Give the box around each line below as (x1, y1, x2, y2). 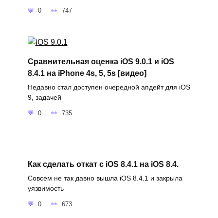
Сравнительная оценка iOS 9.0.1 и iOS (27, 57, 174, 66)
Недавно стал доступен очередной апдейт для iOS (27, 83, 190, 91)
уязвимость (27, 184, 64, 193)
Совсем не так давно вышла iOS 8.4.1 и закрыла (27, 174, 182, 182)
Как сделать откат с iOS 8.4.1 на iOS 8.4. (27, 160, 179, 168)
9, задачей (27, 93, 61, 102)
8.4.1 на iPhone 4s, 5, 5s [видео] (27, 69, 146, 77)
